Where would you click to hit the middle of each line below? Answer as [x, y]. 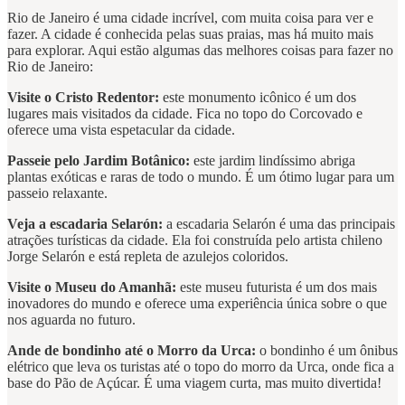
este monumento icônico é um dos [258, 98]
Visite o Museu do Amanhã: [92, 287]
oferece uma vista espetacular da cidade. [121, 130]
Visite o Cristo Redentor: [83, 98]
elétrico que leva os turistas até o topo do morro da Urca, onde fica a [201, 367]
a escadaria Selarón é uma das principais [281, 224]
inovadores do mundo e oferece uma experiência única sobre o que [197, 304]
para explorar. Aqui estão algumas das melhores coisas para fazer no [200, 51]
